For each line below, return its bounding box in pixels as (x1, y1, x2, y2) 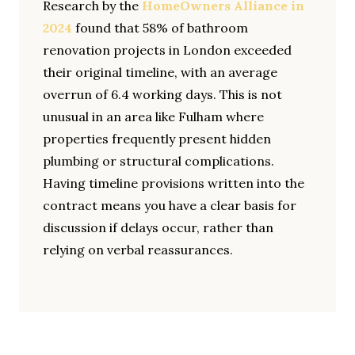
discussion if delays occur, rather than (43, 219, 273, 235)
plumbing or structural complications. (43, 152, 274, 169)
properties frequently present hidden (43, 130, 271, 147)
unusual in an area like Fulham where (43, 108, 264, 124)
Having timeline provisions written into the (43, 174, 304, 191)
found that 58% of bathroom (72, 19, 248, 36)
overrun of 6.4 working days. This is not (43, 86, 282, 102)
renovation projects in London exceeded (43, 41, 292, 58)
